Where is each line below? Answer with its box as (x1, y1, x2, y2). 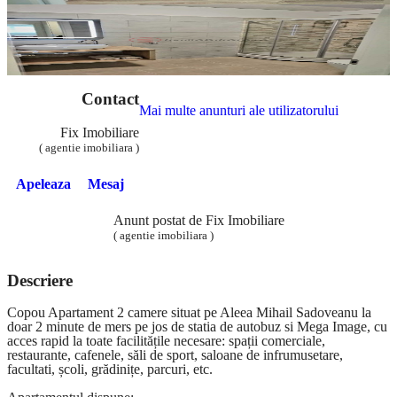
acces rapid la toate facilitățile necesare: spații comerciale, (7, 332, 325, 348)
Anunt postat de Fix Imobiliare (113, 213, 284, 229)
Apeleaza (15, 175, 71, 191)
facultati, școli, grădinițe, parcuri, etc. (7, 361, 213, 377)
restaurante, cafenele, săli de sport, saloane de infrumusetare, (7, 346, 343, 362)
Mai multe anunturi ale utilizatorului (139, 102, 339, 118)
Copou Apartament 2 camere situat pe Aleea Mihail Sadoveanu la (7, 304, 371, 320)
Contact (82, 90, 140, 109)
